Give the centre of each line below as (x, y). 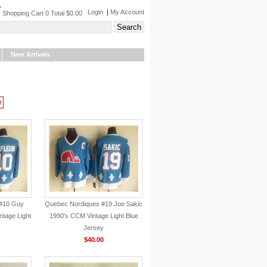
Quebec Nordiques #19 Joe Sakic (94, 204)
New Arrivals (30, 54)
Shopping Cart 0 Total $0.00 (45, 13)
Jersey (94, 228)
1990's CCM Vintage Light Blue (94, 216)
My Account (127, 12)
